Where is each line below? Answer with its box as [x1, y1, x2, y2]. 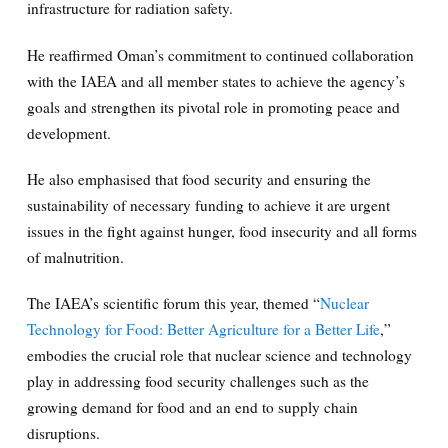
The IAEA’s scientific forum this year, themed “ [26, 292, 320, 313]
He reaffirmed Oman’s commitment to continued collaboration [26, 44, 414, 65]
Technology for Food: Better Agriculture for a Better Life [26, 318, 380, 339]
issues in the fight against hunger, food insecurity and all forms [26, 220, 417, 241]
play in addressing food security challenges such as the [26, 370, 369, 391]
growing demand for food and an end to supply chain [26, 396, 358, 417]
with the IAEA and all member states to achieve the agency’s [26, 70, 405, 91]
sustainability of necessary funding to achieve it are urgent [26, 194, 390, 215]
